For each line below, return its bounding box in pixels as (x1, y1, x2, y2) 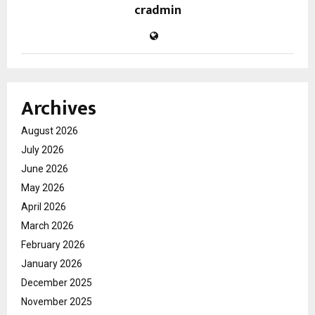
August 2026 (21, 124, 78, 136)
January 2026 (21, 257, 82, 269)
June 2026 (21, 162, 68, 174)
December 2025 (21, 276, 92, 288)
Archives (21, 91, 96, 125)
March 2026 (21, 219, 74, 231)
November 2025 (21, 295, 92, 307)
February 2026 (21, 238, 85, 250)
